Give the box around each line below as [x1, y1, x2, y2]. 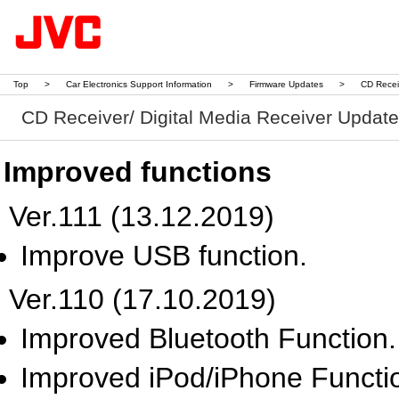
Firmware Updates [249, 79, 323, 89]
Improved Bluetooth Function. [20, 322, 396, 354]
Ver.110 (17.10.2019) [9, 283, 276, 315]
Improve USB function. [20, 240, 307, 272]
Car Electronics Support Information [66, 79, 212, 89]
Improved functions [4, 156, 272, 188]
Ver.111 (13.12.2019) [9, 200, 274, 232]
